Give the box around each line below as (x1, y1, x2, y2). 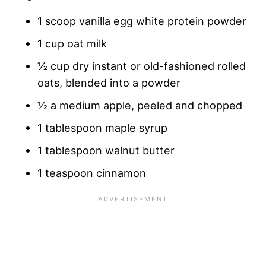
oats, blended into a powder (37, 75, 180, 89)
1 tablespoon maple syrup (37, 121, 167, 134)
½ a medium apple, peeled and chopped (37, 98, 242, 112)
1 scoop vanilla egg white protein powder (37, 14, 246, 27)
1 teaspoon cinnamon (37, 166, 146, 179)
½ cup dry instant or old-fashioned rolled (37, 59, 246, 72)
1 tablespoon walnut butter (37, 143, 175, 157)
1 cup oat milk (37, 36, 107, 50)
